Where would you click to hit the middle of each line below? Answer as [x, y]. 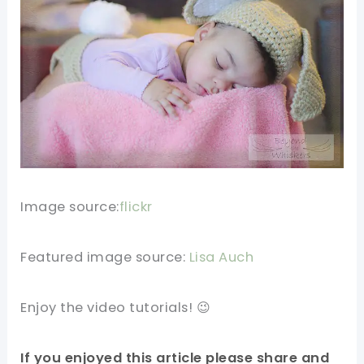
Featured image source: [105, 257]
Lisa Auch [221, 257]
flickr [136, 207]
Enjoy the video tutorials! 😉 [116, 307]
